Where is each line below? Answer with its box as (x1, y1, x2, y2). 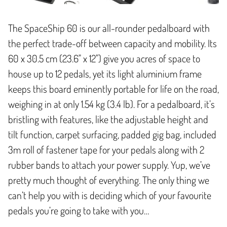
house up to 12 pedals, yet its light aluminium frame (8, 66, 202, 80)
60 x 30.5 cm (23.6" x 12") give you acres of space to (8, 51, 200, 65)
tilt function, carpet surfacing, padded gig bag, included (8, 127, 216, 141)
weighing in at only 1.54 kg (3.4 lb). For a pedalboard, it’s (8, 97, 215, 110)
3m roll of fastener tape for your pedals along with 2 (8, 142, 204, 156)
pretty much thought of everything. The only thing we (8, 173, 209, 186)
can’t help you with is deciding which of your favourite (8, 188, 211, 202)
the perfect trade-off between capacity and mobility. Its (8, 36, 217, 50)
